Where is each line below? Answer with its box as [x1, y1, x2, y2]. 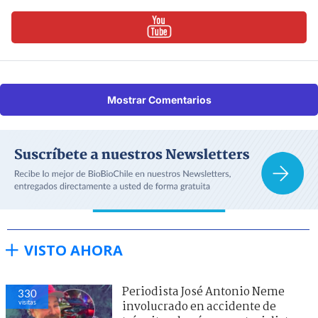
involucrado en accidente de [122, 297, 276, 316]
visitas [18, 297, 36, 306]
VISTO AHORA [24, 240, 123, 260]
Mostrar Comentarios [106, 93, 212, 106]
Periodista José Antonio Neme [122, 283, 285, 301]
